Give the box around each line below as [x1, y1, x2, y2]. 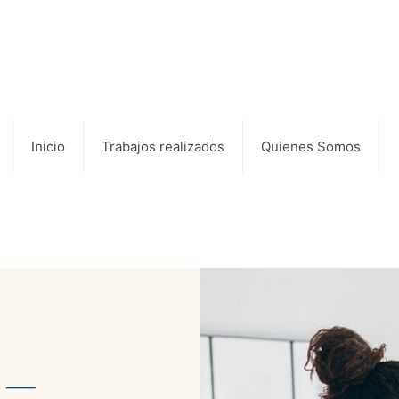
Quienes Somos [261, 138, 361, 155]
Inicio [31, 138, 65, 155]
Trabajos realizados [102, 138, 224, 155]
